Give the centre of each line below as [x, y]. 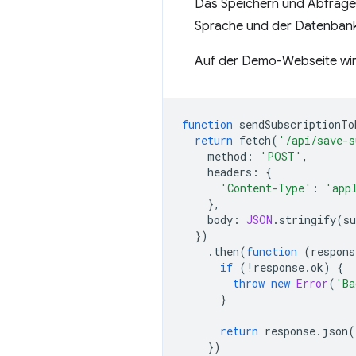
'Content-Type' [266, 188]
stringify [308, 220]
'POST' [281, 156]
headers [230, 172]
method [227, 156]
